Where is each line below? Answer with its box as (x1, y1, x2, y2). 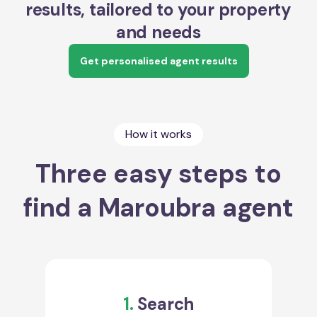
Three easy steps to (35, 156, 282, 190)
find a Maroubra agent (23, 190, 294, 224)
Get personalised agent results (79, 54, 238, 67)
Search (133, 292, 195, 315)
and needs (115, 21, 202, 43)
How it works (125, 126, 192, 142)
